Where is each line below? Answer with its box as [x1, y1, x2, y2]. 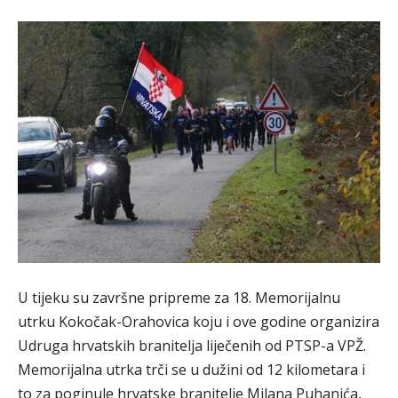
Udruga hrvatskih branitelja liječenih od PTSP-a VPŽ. [18, 336, 366, 355]
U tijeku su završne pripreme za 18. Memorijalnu [18, 288, 340, 307]
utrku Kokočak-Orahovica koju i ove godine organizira [18, 312, 379, 331]
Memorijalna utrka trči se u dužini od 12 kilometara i [18, 360, 365, 379]
